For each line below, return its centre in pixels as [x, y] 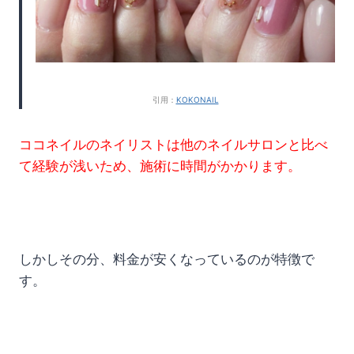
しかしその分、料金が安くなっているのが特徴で [167, 259]
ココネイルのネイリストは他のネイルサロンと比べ [173, 144]
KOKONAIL [197, 99]
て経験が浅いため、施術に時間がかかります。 [160, 166]
